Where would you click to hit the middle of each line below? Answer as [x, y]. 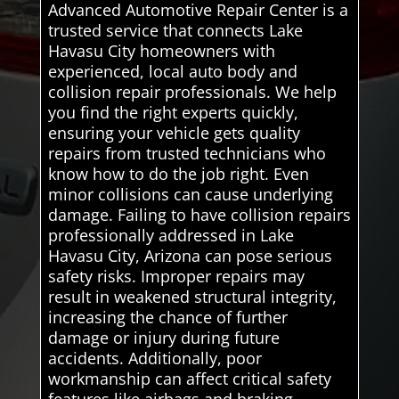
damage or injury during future [163, 337]
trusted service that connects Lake [175, 30]
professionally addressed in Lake [171, 235]
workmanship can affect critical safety [189, 378]
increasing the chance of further [167, 317]
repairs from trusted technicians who [187, 153]
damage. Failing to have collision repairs [199, 214]
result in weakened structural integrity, [192, 296]
